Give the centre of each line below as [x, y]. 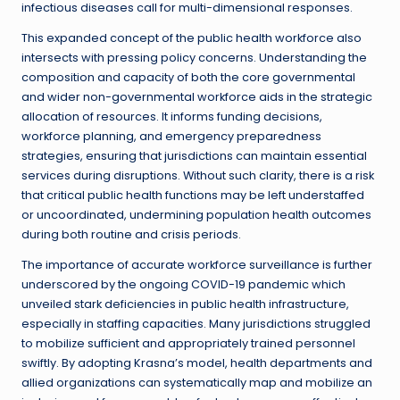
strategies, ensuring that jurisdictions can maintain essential [194, 156]
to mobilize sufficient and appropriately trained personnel [188, 344]
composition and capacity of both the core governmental [188, 78]
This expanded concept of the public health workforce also [192, 38]
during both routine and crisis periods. [131, 235]
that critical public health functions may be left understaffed [193, 196]
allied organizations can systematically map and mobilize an [197, 383]
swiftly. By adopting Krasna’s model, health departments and [197, 363]
